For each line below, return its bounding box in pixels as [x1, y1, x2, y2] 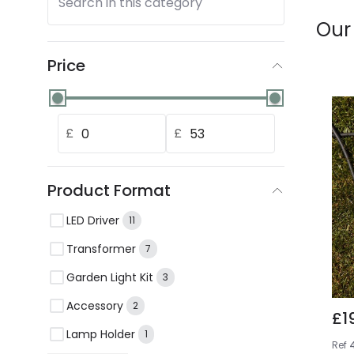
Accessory [66, 297, 123, 314]
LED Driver [66, 212, 119, 228]
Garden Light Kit [66, 269, 153, 285]
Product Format [47, 179, 171, 201]
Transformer [66, 240, 136, 257]
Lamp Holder [66, 326, 135, 342]
